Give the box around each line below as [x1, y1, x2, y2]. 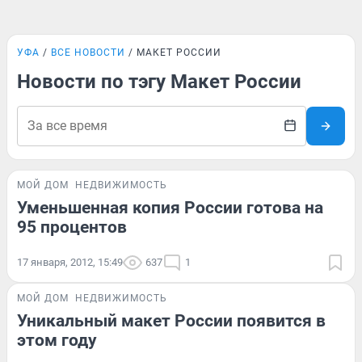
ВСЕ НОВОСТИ [51, 47, 125, 58]
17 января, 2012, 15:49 [17, 256, 123, 268]
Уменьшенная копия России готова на [17, 198, 323, 217]
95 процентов [17, 217, 127, 237]
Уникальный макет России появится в [17, 311, 326, 330]
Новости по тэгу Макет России [17, 70, 301, 93]
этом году [17, 330, 97, 350]
